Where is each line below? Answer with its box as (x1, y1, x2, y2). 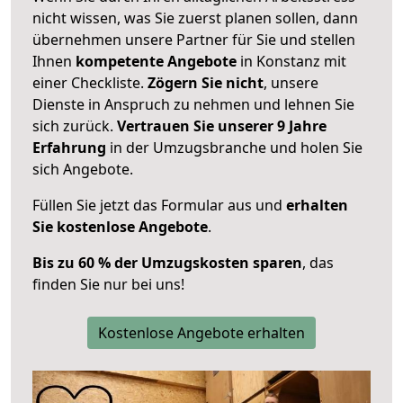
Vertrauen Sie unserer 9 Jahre (117, 115, 327, 136)
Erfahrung (32, 137, 106, 157)
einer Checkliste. (32, 72, 148, 93)
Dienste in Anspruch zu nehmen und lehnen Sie (32, 94, 354, 114)
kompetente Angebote (76, 50, 237, 71)
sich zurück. (32, 115, 117, 136)
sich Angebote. (32, 158, 133, 179)
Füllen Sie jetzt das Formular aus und (32, 194, 286, 215)
